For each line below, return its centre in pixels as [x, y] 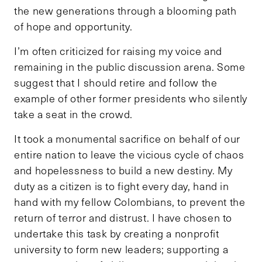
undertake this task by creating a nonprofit [117, 234]
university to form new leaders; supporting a [121, 249]
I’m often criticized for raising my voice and [118, 51]
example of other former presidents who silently [131, 99]
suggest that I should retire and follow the [116, 83]
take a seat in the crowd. [73, 114]
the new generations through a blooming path [125, 11]
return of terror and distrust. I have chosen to [123, 218]
